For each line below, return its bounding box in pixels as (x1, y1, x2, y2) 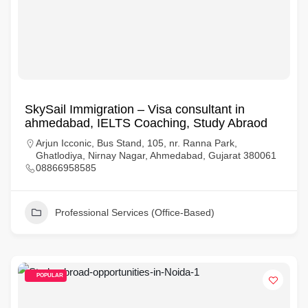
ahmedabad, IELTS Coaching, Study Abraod (25, 116, 267, 130)
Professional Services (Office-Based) (55, 207, 214, 218)
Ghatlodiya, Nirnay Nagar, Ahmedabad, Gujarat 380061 (36, 150, 276, 161)
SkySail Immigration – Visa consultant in (25, 102, 245, 116)
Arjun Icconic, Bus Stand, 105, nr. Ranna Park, (36, 137, 237, 148)
